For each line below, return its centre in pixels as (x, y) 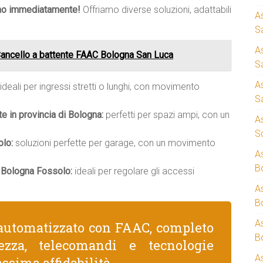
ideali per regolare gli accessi (133, 171)
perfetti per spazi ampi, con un (166, 115)
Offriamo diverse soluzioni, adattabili (156, 10)
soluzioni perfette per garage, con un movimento (114, 143)
